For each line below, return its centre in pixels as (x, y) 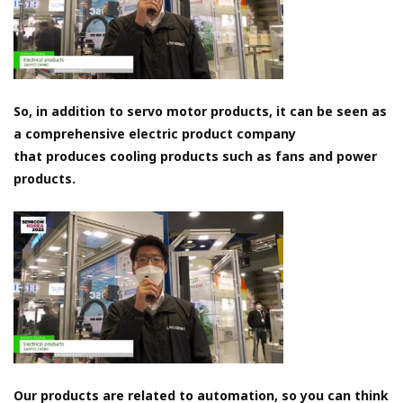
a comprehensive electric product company (155, 134)
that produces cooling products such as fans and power (195, 157)
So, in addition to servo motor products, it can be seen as (200, 112)
